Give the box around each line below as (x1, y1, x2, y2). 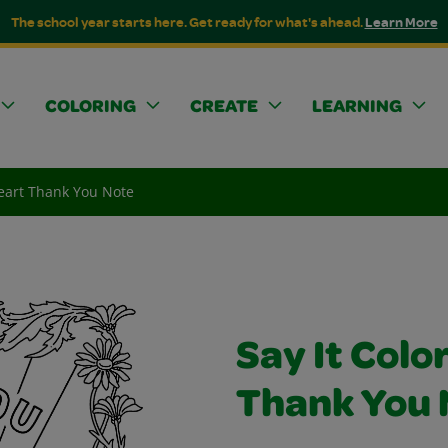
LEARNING (312, 99, 402, 117)
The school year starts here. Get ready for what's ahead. (10, 12, 365, 31)
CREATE (190, 99, 258, 117)
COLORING (45, 99, 136, 117)
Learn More (364, 12, 438, 31)
